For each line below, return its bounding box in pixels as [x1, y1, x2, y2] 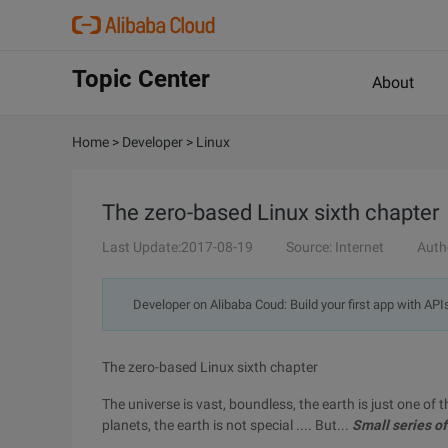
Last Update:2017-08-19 [102, 239, 253, 255]
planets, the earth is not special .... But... [102, 417, 352, 433]
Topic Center [72, 65, 210, 93]
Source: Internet [286, 239, 384, 255]
